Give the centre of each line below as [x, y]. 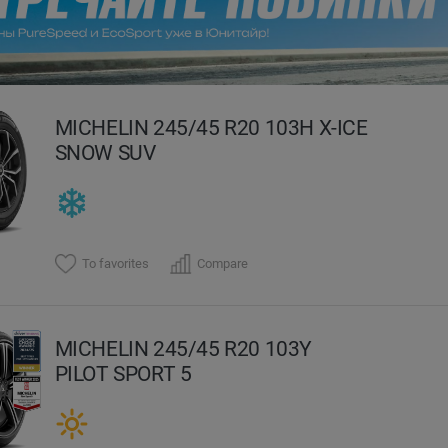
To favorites [116, 263]
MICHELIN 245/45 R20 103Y [183, 348]
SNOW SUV [105, 152]
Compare [222, 263]
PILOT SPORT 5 [123, 373]
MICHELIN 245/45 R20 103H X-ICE [211, 127]
